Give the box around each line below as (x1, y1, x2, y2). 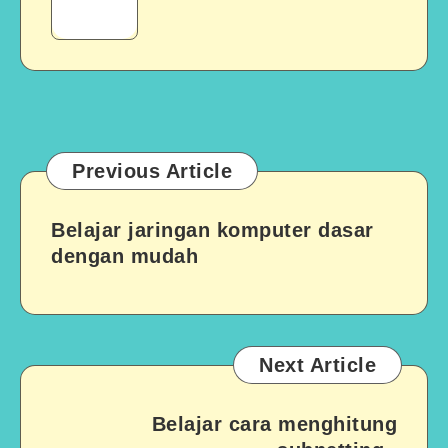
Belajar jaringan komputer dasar (51, 218, 374, 241)
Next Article (259, 353, 376, 376)
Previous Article (72, 159, 232, 182)
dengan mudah (51, 244, 198, 267)
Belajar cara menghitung (151, 412, 397, 435)
